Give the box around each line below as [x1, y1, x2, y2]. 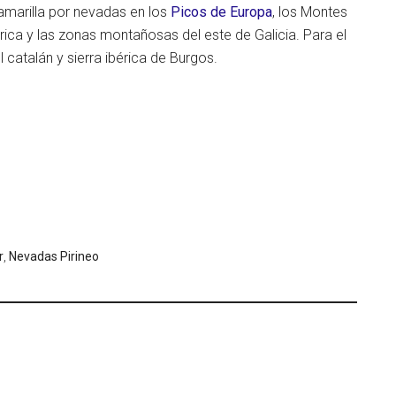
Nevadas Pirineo [9, 249, 99, 263]
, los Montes [272, 4, 347, 20]
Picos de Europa [171, 4, 272, 20]
